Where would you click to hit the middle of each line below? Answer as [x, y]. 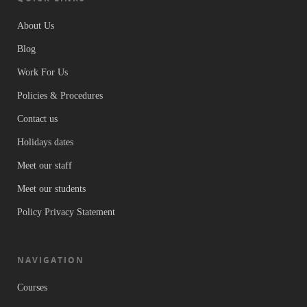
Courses [32, 288]
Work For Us [42, 73]
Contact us [37, 119]
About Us [36, 26]
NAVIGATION [51, 260]
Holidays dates [45, 143]
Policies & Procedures [60, 96]
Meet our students [51, 189]
